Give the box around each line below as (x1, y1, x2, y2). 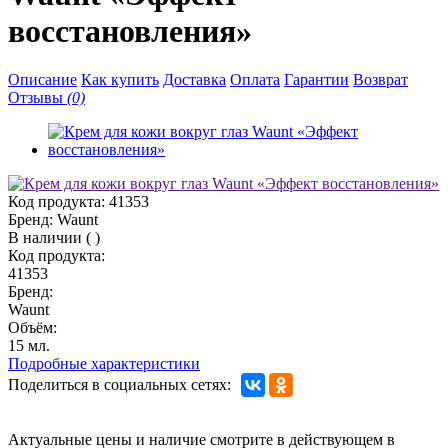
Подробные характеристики (8, 355, 200, 373)
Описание (8, 71, 77, 89)
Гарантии (284, 71, 349, 89)
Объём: (8, 319, 57, 337)
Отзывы (8, 89, 63, 107)
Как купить (81, 71, 159, 89)
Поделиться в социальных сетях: (8, 376, 231, 394)
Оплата (230, 71, 280, 89)
